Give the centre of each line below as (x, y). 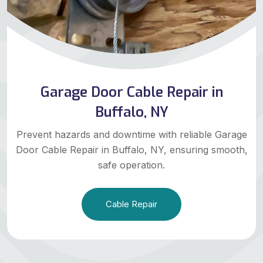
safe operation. (131, 165)
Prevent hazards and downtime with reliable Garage (131, 134)
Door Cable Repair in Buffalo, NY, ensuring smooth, (131, 149)
